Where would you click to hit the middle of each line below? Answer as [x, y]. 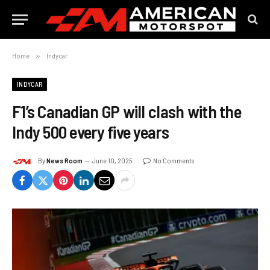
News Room [64, 161]
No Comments [174, 161]
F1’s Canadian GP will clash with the [127, 111]
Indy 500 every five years [90, 132]
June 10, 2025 [112, 161]
